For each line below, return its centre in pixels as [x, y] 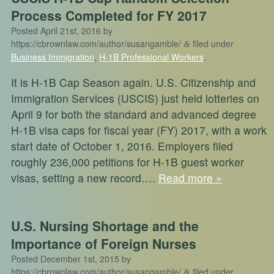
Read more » [190, 177]
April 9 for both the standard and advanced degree [133, 114]
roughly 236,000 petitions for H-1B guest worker [127, 161]
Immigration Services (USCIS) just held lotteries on [135, 98]
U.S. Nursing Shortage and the [105, 225]
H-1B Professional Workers [151, 57]
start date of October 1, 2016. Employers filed [122, 146]
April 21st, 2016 [70, 31]
